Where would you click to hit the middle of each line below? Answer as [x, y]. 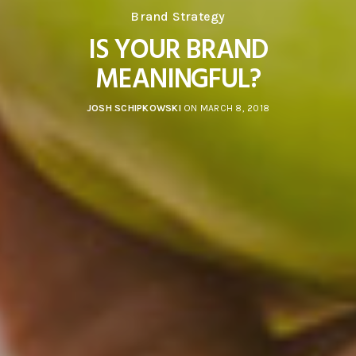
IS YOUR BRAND [178, 50]
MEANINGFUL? [178, 79]
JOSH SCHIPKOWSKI [133, 108]
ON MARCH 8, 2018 [225, 108]
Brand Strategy [178, 17]
